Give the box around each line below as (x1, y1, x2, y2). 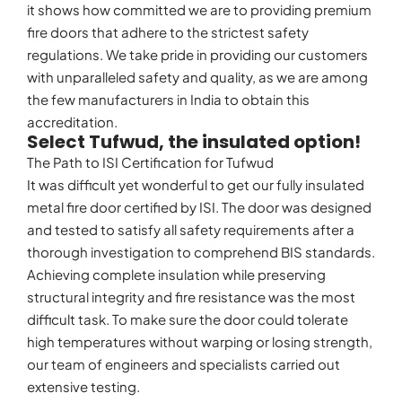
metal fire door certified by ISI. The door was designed (27, 198, 371, 216)
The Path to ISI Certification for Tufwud (27, 153, 274, 171)
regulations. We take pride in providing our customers (27, 46, 368, 64)
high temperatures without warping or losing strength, (27, 333, 372, 351)
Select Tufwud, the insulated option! (27, 129, 361, 155)
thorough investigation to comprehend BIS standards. (27, 243, 375, 261)
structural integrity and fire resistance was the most (27, 288, 355, 306)
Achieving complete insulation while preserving (27, 266, 326, 284)
